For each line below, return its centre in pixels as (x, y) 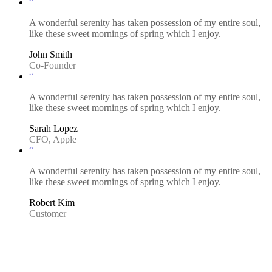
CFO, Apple (53, 139)
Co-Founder (53, 65)
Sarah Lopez (53, 128)
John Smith (51, 54)
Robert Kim (52, 202)
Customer (48, 213)
